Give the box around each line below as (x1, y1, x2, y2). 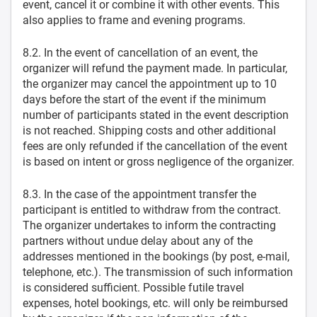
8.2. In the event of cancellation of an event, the (23, 46, 258, 59)
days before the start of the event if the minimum (23, 93, 266, 106)
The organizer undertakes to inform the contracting (23, 219, 276, 232)
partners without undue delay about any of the (23, 234, 253, 248)
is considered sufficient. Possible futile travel (23, 281, 244, 294)
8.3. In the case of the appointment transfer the (23, 188, 256, 201)
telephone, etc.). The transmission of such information (23, 265, 293, 279)
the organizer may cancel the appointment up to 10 (23, 77, 277, 91)
